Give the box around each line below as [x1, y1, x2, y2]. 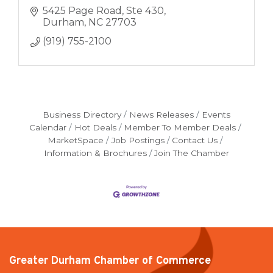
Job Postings [111, 135, 165, 145]
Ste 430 [126, 5, 164, 17]
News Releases [129, 109, 194, 119]
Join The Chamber [154, 147, 230, 158]
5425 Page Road [42, 5, 122, 17]
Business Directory [43, 109, 122, 119]
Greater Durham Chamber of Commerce [9, 254, 211, 269]
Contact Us [172, 135, 218, 145]
